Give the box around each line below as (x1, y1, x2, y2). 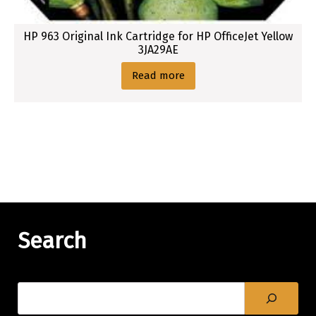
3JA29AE (138, 42, 178, 56)
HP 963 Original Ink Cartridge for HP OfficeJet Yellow (23, 29, 293, 43)
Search (18, 226, 87, 254)
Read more (131, 68, 185, 82)
